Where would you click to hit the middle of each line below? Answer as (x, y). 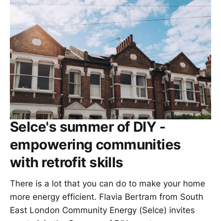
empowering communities (95, 144)
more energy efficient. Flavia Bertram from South (107, 197)
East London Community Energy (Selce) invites (102, 210)
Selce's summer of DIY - (88, 127)
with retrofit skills (67, 162)
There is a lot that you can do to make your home (108, 183)
